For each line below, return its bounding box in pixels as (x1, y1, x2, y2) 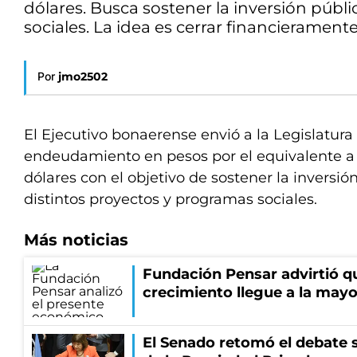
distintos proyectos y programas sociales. (24, 190, 317, 208)
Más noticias (24, 230, 128, 249)
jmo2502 (58, 69, 108, 84)
